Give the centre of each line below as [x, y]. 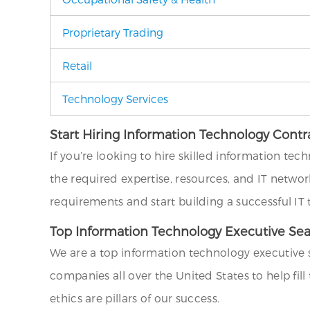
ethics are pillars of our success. [135, 298]
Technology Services [115, 99]
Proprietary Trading [113, 32]
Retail [77, 65]
